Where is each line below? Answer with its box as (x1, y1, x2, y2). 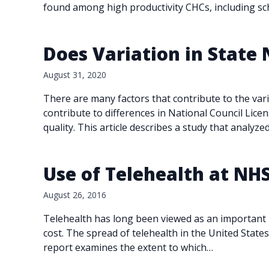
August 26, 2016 (43, 189, 106, 201)
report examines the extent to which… (43, 241, 213, 254)
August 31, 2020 (43, 69, 106, 80)
